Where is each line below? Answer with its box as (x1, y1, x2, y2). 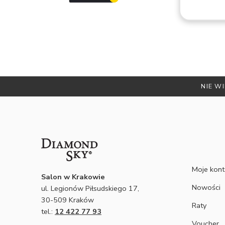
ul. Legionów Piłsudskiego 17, (41, 183, 139, 193)
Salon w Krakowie (41, 171, 105, 182)
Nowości (192, 182, 220, 192)
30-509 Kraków (41, 194, 94, 205)
